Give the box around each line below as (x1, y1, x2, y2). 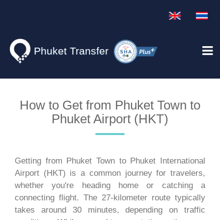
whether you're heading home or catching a (15, 181, 205, 191)
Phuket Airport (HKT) (52, 111, 168, 127)
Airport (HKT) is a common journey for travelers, (15, 168, 205, 178)
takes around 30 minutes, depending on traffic (15, 205, 205, 215)
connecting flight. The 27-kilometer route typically (15, 193, 205, 203)
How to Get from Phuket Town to (20, 98, 200, 113)
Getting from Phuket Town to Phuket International (15, 156, 205, 166)
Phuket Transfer (33, 45, 109, 56)
